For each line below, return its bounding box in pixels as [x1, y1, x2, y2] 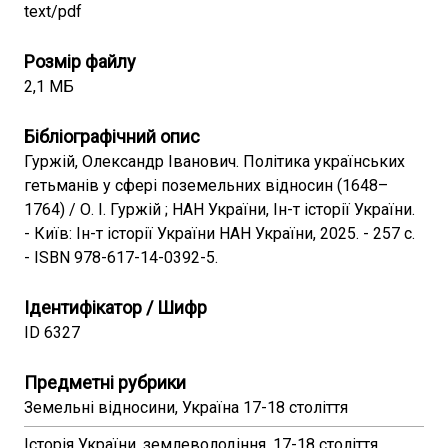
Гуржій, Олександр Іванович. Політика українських [24, 152, 405, 171]
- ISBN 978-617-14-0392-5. [24, 248, 218, 267]
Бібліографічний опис [24, 126, 200, 147]
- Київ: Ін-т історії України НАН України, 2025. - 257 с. [24, 224, 415, 243]
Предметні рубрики [24, 372, 186, 393]
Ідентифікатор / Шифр [24, 297, 207, 318]
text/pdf [24, 2, 82, 21]
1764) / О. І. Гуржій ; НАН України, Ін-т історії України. [24, 200, 415, 219]
